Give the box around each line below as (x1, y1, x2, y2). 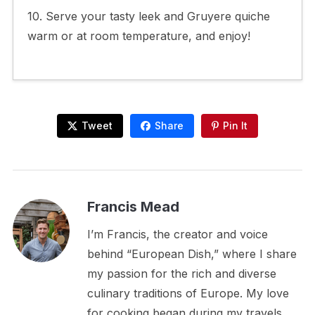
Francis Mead (86, 198, 179, 216)
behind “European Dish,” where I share (86, 247, 297, 262)
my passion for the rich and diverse (86, 266, 276, 281)
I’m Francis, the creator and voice (86, 227, 268, 242)
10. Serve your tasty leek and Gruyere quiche (27, 9, 270, 24)
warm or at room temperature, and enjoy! (27, 29, 250, 44)
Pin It (223, 120, 247, 132)
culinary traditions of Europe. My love (86, 286, 289, 301)
